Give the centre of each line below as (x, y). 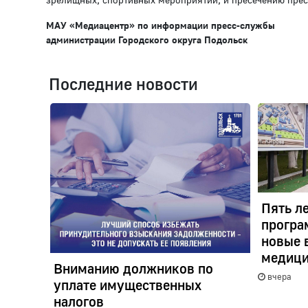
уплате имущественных (127, 285)
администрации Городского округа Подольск (147, 40)
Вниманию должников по (133, 268)
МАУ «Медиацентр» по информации (129, 25)
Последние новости (123, 84)
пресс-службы (243, 25)
